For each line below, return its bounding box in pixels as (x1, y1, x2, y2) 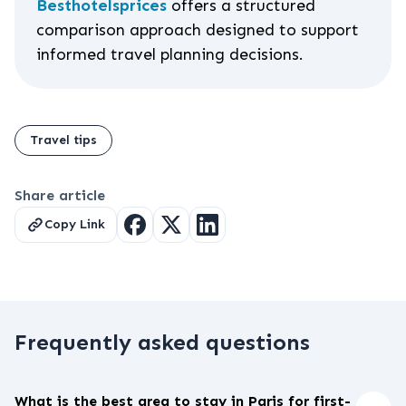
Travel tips (30, 132, 97, 148)
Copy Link (44, 217, 105, 232)
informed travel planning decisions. (36, 44, 304, 64)
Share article (14, 187, 105, 204)
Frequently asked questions (14, 329, 310, 355)
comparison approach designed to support (36, 20, 359, 40)
